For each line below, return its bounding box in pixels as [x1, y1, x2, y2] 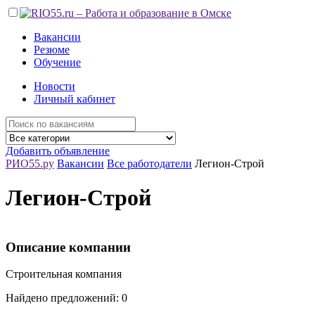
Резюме [34, 44, 70, 56]
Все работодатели [107, 157, 192, 169]
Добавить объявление [6, 145, 110, 157]
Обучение [34, 56, 81, 68]
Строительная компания [6, 268, 122, 281]
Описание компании [6, 239, 131, 255]
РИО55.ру [6, 157, 54, 169]
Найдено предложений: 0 [6, 292, 127, 304]
